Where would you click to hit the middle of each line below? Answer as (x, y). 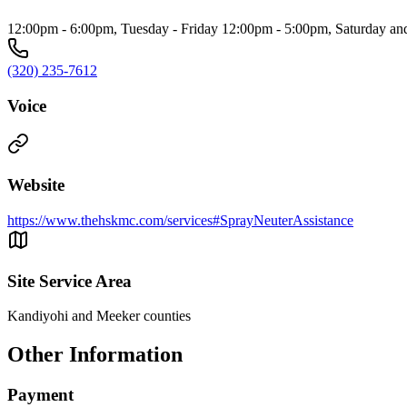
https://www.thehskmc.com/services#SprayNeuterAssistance (180, 220)
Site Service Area (69, 281)
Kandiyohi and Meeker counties (99, 316)
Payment (40, 395)
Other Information (95, 355)
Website (36, 185)
